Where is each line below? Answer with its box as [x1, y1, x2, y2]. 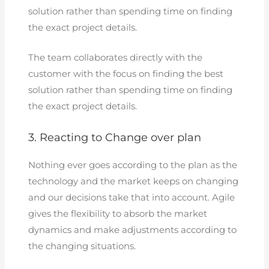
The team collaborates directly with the [28, 52, 203, 64]
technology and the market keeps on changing [28, 175, 239, 187]
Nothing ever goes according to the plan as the [28, 159, 238, 171]
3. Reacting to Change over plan [28, 130, 202, 144]
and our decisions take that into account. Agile [28, 192, 235, 203]
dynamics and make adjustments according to [28, 224, 237, 235]
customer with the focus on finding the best [28, 68, 224, 80]
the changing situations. [28, 240, 136, 252]
